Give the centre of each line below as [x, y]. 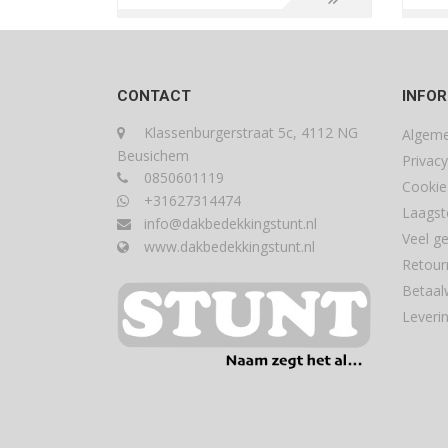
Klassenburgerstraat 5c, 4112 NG [249, 132]
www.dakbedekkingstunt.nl [227, 246]
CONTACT [154, 95]
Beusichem [153, 155]
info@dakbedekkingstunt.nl [228, 223]
